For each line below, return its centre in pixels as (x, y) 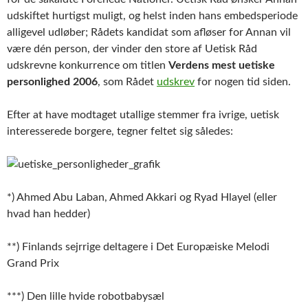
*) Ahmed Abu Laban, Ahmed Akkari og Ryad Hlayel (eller (142, 197)
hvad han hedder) (48, 213)
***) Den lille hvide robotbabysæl (86, 296)
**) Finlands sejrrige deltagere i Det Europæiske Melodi (138, 246)
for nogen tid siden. (243, 81)
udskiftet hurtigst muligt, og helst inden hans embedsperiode (152, 15)
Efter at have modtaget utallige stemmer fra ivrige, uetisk (143, 114)
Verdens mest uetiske (222, 65)
